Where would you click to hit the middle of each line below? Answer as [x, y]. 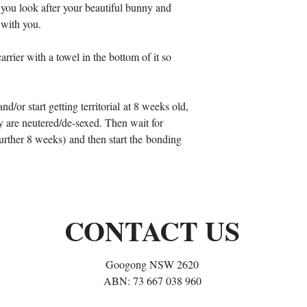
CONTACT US [152, 231]
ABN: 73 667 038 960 [152, 281]
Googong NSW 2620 [152, 264]
